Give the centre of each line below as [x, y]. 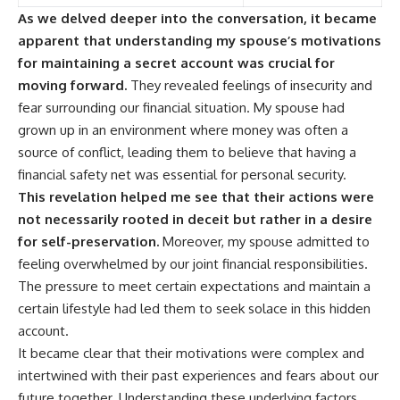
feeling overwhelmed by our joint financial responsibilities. [193, 264]
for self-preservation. [88, 242]
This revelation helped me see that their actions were [196, 197]
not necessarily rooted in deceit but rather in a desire [195, 220]
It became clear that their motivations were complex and [191, 354]
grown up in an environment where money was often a [183, 130]
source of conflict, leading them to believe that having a [187, 153]
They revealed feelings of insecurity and [250, 86]
